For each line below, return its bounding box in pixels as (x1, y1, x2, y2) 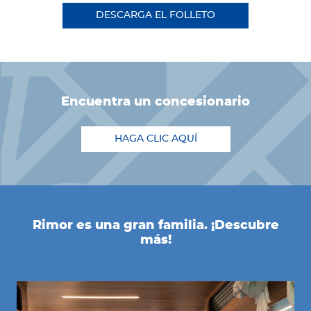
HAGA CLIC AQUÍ (114, 134, 197, 144)
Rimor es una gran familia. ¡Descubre (32, 219, 279, 233)
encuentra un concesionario (69, 96, 250, 109)
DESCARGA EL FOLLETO (96, 10, 215, 21)
